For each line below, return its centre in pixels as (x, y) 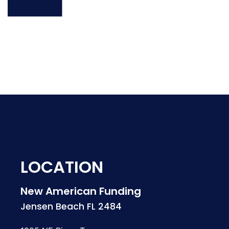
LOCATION (62, 167)
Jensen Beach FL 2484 (71, 207)
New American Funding (81, 191)
